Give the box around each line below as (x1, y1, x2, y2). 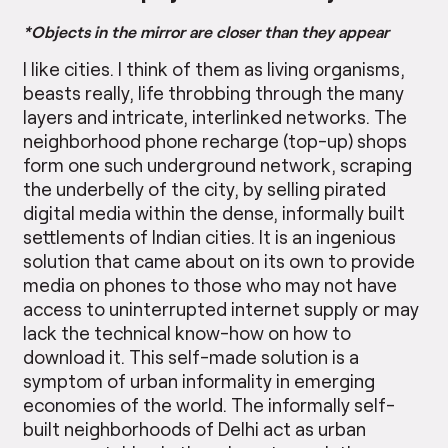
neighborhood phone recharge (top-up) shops (23, 128, 408, 152)
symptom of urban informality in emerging (23, 368, 376, 392)
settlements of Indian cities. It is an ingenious (23, 224, 397, 248)
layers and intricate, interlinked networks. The (23, 104, 408, 128)
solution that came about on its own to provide (23, 248, 416, 272)
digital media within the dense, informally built (23, 200, 406, 224)
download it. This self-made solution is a (23, 344, 360, 368)
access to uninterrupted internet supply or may (23, 296, 420, 320)
